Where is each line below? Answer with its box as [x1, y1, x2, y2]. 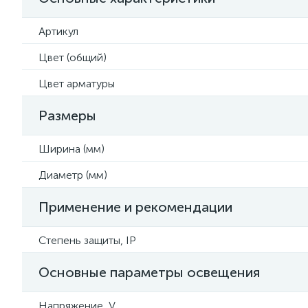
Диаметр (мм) [38, 168, 107, 181]
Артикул [38, 25, 78, 38]
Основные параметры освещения [38, 264, 260, 280]
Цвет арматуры [38, 77, 115, 90]
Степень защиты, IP [38, 234, 136, 247]
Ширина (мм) [38, 142, 104, 155]
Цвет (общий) [38, 51, 107, 64]
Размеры [38, 107, 96, 124]
